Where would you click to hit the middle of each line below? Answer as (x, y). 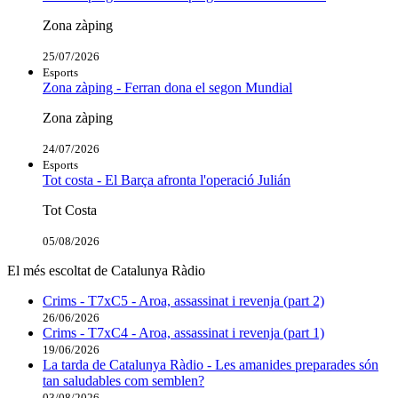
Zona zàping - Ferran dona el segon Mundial (167, 87)
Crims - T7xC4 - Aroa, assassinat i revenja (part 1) (183, 332)
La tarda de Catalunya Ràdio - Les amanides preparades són (211, 364)
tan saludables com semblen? (123, 380)
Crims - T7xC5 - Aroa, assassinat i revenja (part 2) (183, 300)
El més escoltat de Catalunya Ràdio (106, 270)
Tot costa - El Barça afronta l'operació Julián (167, 179)
